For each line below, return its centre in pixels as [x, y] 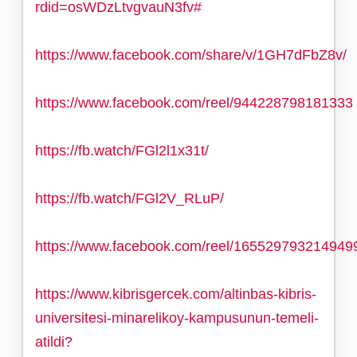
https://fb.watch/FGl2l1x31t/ [122, 150]
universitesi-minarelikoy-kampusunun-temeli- [177, 318]
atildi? [54, 341]
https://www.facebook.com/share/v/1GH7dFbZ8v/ [191, 55]
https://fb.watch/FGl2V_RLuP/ [129, 198]
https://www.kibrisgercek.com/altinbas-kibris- [176, 294]
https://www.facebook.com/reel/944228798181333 [194, 102]
